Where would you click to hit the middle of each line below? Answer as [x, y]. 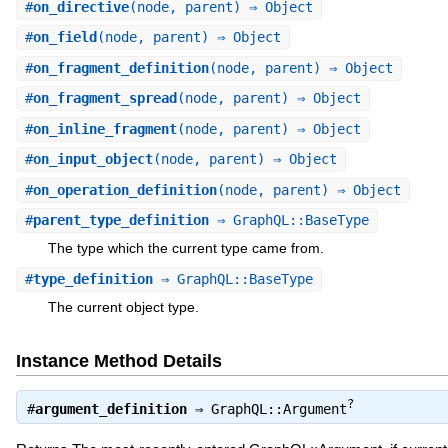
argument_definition [110, 409]
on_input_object [92, 159]
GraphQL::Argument [278, 409]
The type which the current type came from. [185, 247]
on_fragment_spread [104, 98]
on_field [64, 37]
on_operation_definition [124, 189]
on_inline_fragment [104, 128]
